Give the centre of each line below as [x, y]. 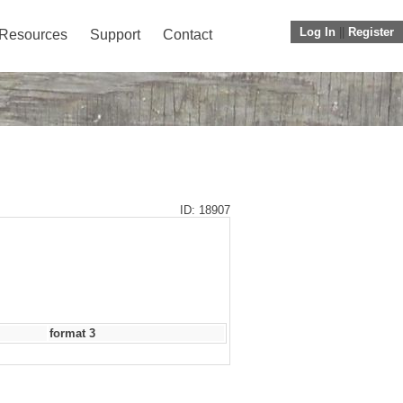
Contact [188, 35]
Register [371, 32]
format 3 [72, 333]
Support [115, 35]
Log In [318, 32]
